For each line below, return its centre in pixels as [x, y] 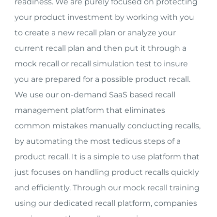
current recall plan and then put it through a [101, 48]
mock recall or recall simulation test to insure [101, 64]
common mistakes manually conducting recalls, [108, 126]
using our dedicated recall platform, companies [106, 203]
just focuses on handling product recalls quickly [107, 172]
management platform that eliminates [90, 110]
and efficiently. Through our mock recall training [107, 188]
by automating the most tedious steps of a [98, 141]
